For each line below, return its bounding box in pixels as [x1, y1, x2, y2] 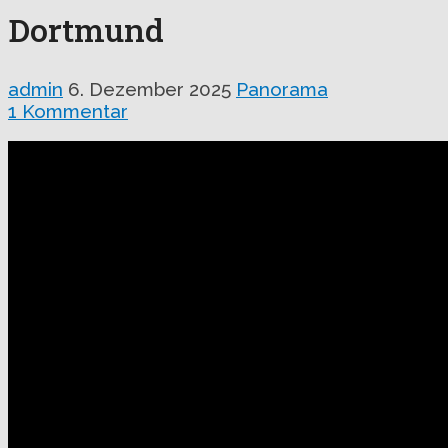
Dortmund [8, 8, 164, 52]
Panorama [236, 77, 328, 100]
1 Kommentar [8, 99, 128, 122]
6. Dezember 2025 [68, 77, 231, 100]
